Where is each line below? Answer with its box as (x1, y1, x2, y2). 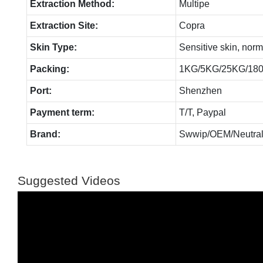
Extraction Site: (29, 20, 98, 31)
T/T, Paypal (178, 107, 226, 117)
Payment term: (29, 107, 95, 117)
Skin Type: (29, 42, 77, 52)
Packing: (29, 63, 69, 74)
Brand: (29, 129, 60, 139)
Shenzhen (178, 85, 222, 96)
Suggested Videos (18, 173, 120, 187)
